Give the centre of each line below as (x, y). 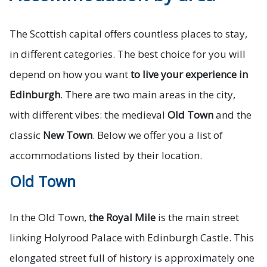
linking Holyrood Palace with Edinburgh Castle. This (132, 238)
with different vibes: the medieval (89, 115)
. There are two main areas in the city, (148, 95)
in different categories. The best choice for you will (128, 54)
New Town (68, 135)
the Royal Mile (122, 218)
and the (232, 115)
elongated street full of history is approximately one (132, 258)
